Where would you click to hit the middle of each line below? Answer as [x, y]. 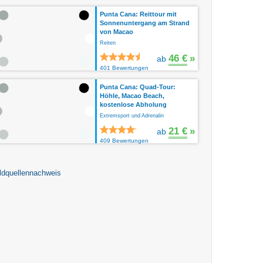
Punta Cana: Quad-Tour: [138, 87]
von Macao [117, 32]
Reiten [108, 43]
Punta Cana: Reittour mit [138, 14]
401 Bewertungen [124, 68]
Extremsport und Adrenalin [132, 116]
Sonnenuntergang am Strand [145, 23]
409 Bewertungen [124, 141]
